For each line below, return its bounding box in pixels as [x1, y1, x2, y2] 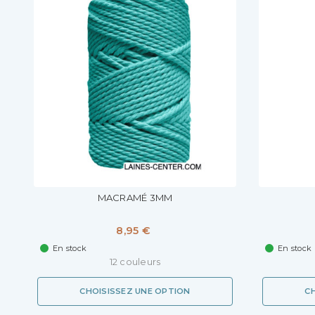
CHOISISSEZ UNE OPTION [79, 286, 191, 297]
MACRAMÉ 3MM [97, 192, 173, 204]
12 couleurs [109, 257, 161, 268]
